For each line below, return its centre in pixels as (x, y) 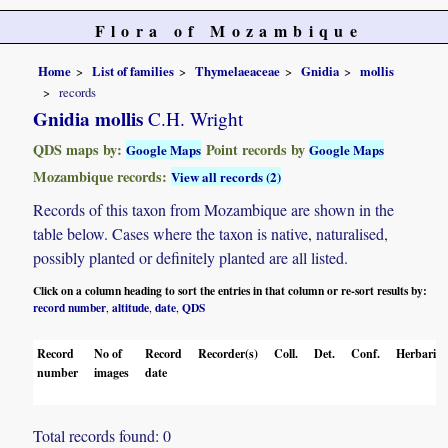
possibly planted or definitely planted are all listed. (191, 258)
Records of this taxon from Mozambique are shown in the (214, 210)
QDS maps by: (80, 150)
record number (70, 308)
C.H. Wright (193, 119)
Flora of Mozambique (229, 30)
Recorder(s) (228, 354)
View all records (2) (226, 177)
